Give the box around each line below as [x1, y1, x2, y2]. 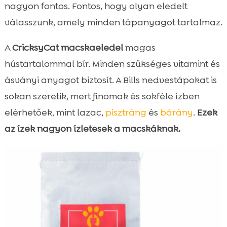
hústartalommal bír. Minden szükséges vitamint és [4, 57, 220, 70]
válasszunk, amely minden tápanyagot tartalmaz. [4, 16, 222, 28]
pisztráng [105, 106, 146, 119]
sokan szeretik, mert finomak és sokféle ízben [4, 90, 200, 102]
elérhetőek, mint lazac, [4, 106, 105, 119]
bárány [160, 106, 193, 119]
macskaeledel [60, 41, 123, 54]
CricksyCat [12, 41, 59, 54]
